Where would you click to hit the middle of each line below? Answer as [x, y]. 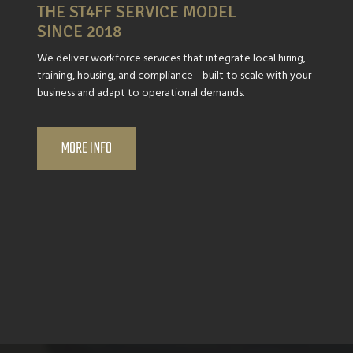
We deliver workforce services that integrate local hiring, [171, 58]
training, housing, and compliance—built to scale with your [174, 75]
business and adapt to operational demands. [141, 93]
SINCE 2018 [79, 31]
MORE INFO [86, 149]
